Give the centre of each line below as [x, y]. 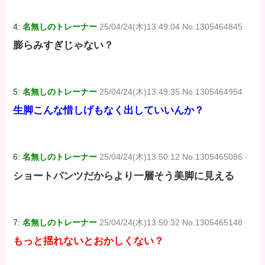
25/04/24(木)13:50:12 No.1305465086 [171, 157]
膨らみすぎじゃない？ [64, 46]
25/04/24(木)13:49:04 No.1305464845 [171, 27]
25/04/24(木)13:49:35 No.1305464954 [171, 92]
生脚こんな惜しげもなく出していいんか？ [109, 111]
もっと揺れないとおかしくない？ [89, 241]
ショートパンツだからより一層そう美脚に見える [124, 176]
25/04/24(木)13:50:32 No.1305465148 [171, 222]
